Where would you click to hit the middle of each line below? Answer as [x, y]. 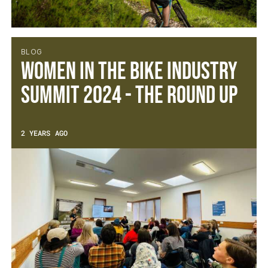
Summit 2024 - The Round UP [129, 96]
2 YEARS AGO [44, 133]
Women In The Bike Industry [129, 72]
